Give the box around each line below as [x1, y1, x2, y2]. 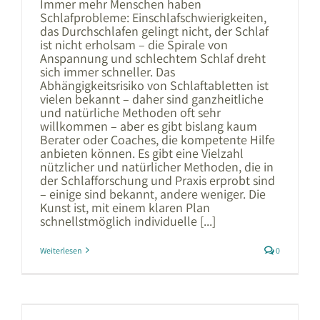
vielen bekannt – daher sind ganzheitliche [40, 90, 264, 107]
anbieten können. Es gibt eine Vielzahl [40, 144, 244, 161]
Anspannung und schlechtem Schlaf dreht [40, 49, 266, 66]
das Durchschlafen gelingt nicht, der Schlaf [40, 22, 269, 39]
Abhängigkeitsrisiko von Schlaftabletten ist [40, 76, 269, 94]
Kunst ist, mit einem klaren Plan [40, 199, 210, 216]
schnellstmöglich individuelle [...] [40, 212, 216, 229]
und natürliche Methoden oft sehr [40, 104, 221, 121]
